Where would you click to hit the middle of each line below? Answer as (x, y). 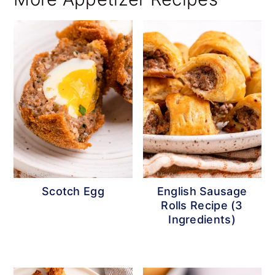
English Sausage (202, 192)
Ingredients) (202, 220)
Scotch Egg (73, 192)
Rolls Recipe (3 (202, 206)
